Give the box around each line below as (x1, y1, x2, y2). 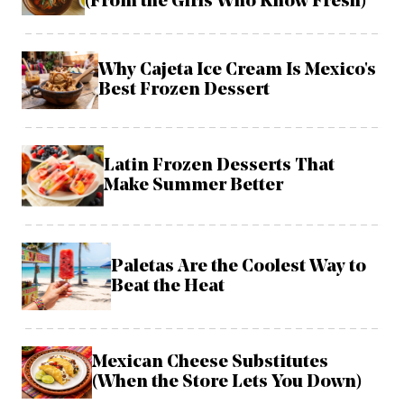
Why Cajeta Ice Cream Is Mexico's (98, 60, 377, 79)
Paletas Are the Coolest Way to (111, 257, 367, 276)
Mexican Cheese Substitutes (91, 353, 328, 372)
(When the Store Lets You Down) (91, 372, 362, 391)
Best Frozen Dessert (98, 80, 271, 99)
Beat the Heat (111, 277, 225, 296)
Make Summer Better (104, 177, 284, 196)
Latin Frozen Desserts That (104, 157, 335, 176)
